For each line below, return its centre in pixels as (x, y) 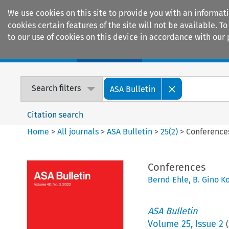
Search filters (56, 88)
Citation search (55, 114)
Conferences (176, 167)
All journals (79, 131)
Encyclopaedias (189, 52)
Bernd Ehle (168, 179)
